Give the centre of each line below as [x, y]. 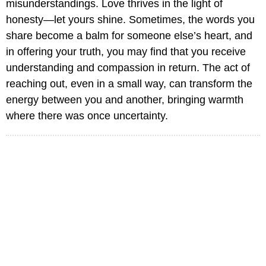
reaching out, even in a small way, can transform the [129, 84]
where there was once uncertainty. [87, 116]
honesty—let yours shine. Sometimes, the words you [130, 20]
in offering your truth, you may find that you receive [126, 52]
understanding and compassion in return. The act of [128, 68]
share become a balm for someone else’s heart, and [129, 36]
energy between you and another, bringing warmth [125, 100]
